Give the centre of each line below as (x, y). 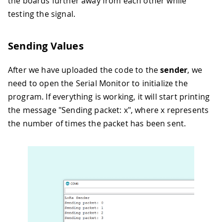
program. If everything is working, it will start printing (109, 96)
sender (174, 70)
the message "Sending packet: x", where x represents (109, 110)
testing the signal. (42, 14)
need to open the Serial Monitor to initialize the (98, 83)
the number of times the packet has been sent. (97, 123)
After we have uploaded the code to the (84, 70)
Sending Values (46, 46)
